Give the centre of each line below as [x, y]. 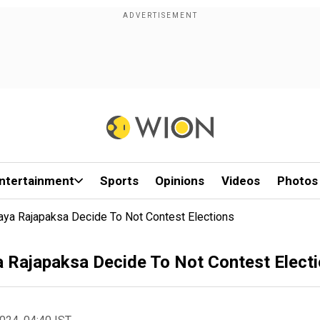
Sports [119, 181]
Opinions [180, 181]
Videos [241, 181]
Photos [297, 181]
